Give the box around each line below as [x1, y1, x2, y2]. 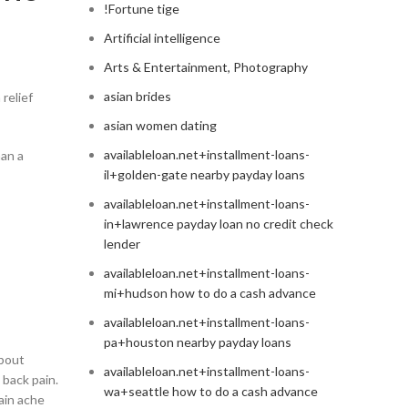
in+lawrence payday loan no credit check [103, 216, 333, 232]
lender [103, 236, 140, 252]
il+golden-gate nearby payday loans [103, 167, 305, 183]
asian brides [103, 88, 171, 105]
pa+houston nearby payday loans [103, 334, 291, 351]
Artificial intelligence [103, 30, 220, 46]
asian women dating [103, 117, 217, 134]
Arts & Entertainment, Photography [103, 59, 308, 76]
